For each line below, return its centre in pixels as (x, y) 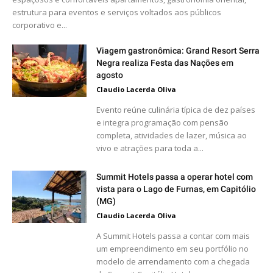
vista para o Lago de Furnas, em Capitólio (176, 189)
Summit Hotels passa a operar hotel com (175, 177)
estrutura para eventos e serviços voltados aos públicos (117, 12)
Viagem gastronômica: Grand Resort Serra (178, 51)
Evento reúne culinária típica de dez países (176, 110)
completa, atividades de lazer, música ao (172, 135)
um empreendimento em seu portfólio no (173, 249)
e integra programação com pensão (163, 122)
